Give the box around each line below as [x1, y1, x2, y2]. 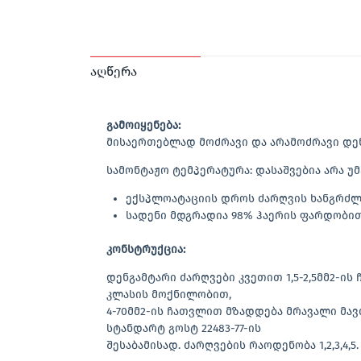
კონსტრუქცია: [106, 243, 185, 257]
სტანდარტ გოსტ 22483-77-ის [106, 322, 261, 336]
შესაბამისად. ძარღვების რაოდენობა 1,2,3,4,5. [106, 338, 359, 353]
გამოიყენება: [106, 118, 180, 133]
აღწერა [90, 64, 137, 80]
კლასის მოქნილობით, [106, 288, 231, 302]
